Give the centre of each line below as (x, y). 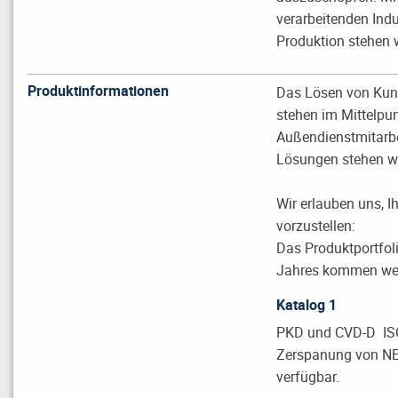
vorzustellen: (316, 225)
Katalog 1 (307, 304)
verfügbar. (308, 376)
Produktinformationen (98, 90)
